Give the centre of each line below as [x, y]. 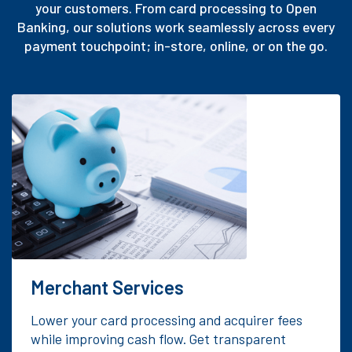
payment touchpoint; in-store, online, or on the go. [176, 46]
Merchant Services [107, 287]
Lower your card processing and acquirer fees [167, 319]
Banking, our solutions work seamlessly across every [176, 27]
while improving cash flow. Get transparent [158, 338]
